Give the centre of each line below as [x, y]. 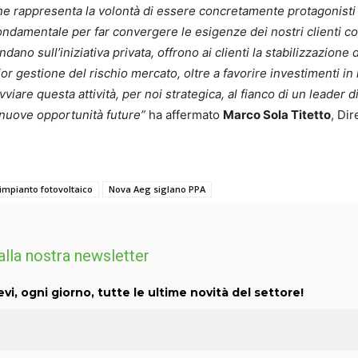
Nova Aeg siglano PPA [157, 189]
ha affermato [184, 115]
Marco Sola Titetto [277, 115]
